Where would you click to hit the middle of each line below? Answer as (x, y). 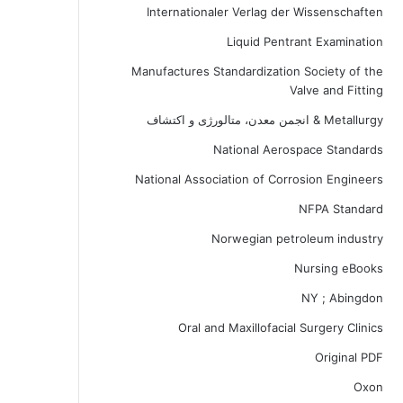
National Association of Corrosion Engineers (259, 179)
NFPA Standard (340, 209)
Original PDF (349, 357)
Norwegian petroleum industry (297, 238)
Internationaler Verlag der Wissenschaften (264, 12)
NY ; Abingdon (342, 298)
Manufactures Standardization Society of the (257, 71)
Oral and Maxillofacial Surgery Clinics (280, 327)
